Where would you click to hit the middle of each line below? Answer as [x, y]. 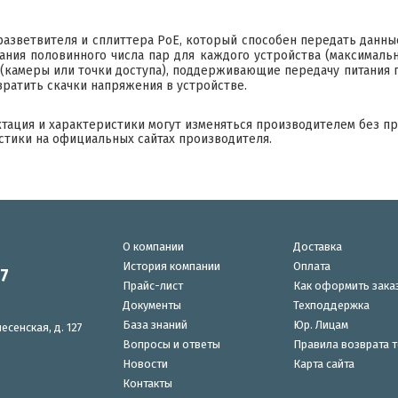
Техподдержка [331, 305]
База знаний [155, 324]
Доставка [317, 246]
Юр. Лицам [320, 324]
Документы [152, 305]
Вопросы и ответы [172, 344]
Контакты [148, 383]
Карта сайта [323, 363]
